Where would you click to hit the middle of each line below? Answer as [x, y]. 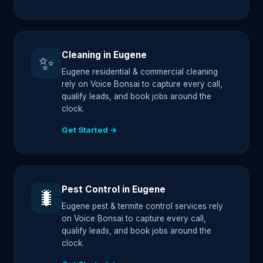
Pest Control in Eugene [114, 190]
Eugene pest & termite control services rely [142, 206]
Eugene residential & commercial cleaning [140, 72]
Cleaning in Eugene [104, 55]
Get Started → [90, 130]
